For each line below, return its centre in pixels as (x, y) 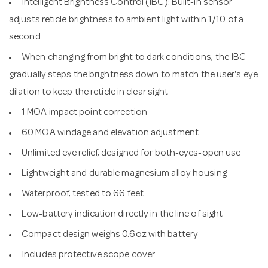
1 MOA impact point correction (84, 113)
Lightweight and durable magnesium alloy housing (124, 174)
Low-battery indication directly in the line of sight (122, 214)
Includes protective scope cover (89, 255)
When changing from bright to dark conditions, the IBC (134, 58)
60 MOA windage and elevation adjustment (110, 133)
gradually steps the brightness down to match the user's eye (133, 75)
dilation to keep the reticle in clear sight (89, 92)
